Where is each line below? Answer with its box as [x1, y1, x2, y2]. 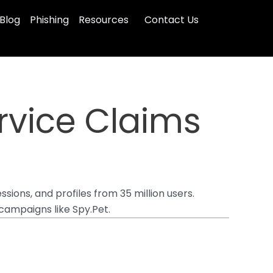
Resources [78, 13, 129, 27]
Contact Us [144, 13, 199, 27]
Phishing [29, 13, 69, 27]
